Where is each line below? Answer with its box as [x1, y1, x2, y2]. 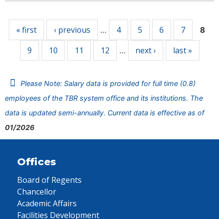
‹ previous [54, 24, 90, 35]
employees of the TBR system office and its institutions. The [5, 94, 203, 102]
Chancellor [17, 186, 56, 197]
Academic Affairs [17, 198, 77, 209]
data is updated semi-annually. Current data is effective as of [5, 109, 204, 117]
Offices [17, 156, 56, 168]
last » [173, 45, 192, 56]
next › [135, 45, 156, 56]
